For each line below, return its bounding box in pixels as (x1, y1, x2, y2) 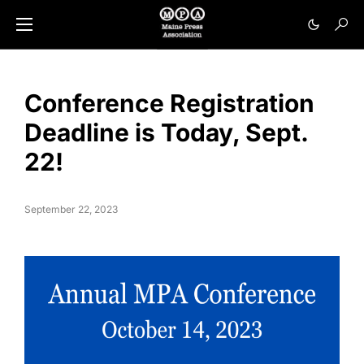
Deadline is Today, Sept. (24, 118, 308, 147)
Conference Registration (24, 89, 314, 118)
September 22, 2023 (24, 203, 118, 215)
